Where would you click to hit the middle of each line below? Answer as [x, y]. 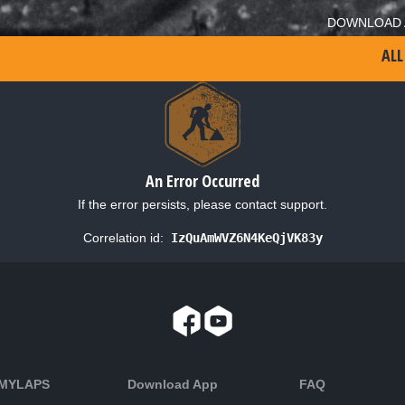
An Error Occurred [202, 180]
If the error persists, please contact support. [202, 204]
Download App [173, 384]
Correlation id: [123, 237]
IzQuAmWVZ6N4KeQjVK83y [246, 237]
